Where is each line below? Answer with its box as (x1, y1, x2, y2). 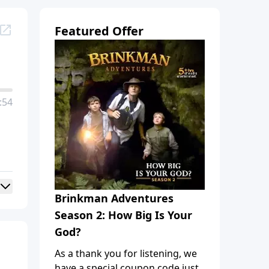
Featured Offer (55, 22, 144, 39)
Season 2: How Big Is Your (55, 207, 192, 222)
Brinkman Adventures (55, 190, 174, 205)
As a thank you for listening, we (55, 246, 197, 260)
